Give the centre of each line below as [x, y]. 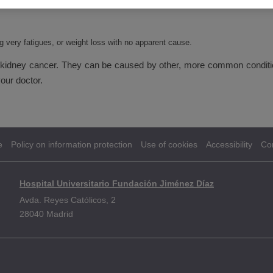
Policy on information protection [72, 144]
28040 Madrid [46, 214]
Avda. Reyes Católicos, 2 [68, 200]
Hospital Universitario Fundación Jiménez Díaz [117, 184]
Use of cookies [169, 144]
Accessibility [229, 144]
